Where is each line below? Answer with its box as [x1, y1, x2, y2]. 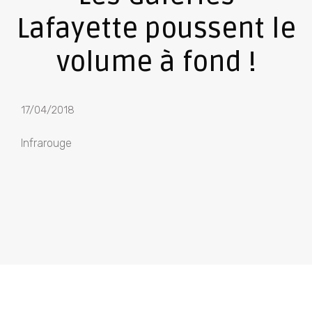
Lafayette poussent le [16, 12, 296, 46]
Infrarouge [21, 136, 72, 150]
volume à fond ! [56, 45, 256, 79]
